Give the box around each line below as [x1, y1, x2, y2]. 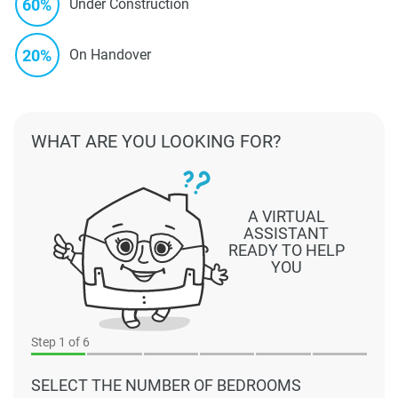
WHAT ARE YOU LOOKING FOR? [31, 130, 281, 152]
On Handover [69, 46, 151, 64]
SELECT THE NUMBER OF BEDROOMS [31, 375, 301, 394]
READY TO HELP [227, 241, 345, 260]
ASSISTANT [243, 224, 330, 243]
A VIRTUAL [247, 207, 325, 227]
